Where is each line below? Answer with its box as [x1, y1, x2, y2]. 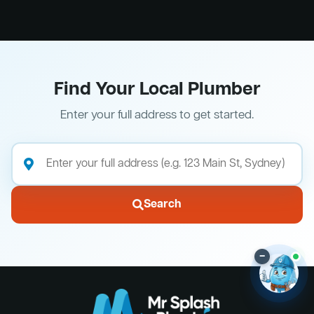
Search [144, 196, 182, 212]
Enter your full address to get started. [60, 107, 254, 123]
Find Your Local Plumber [53, 76, 261, 102]
